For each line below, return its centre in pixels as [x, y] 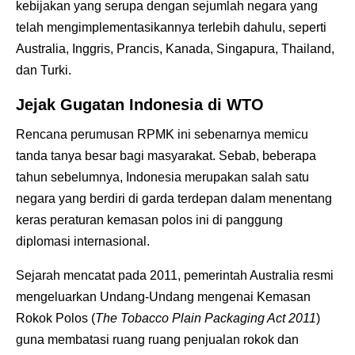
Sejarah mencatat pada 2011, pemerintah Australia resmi [175, 275]
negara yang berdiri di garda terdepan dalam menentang [174, 198]
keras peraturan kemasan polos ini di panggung [149, 219]
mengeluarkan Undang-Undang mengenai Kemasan [163, 296]
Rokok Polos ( [55, 318]
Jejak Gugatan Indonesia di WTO [140, 104]
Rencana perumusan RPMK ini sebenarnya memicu [162, 134]
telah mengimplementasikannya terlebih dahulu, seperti [171, 27]
